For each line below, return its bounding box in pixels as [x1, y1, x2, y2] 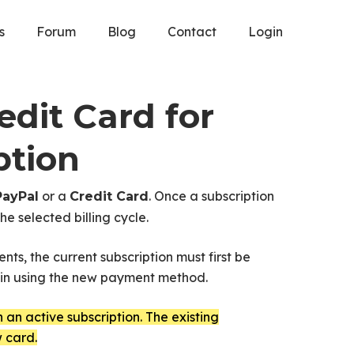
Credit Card [69, 189, 149, 204]
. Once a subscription [148, 188, 274, 204]
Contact [168, 24, 217, 40]
